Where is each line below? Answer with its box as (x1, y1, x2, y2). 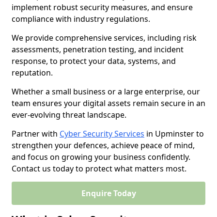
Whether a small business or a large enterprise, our (12, 86, 200, 97)
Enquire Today (81, 188, 136, 199)
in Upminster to (144, 128, 204, 139)
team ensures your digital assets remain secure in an (12, 98, 205, 108)
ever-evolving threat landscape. (12, 109, 126, 120)
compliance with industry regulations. (12, 14, 150, 24)
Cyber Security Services (60, 128, 144, 139)
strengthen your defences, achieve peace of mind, (12, 140, 195, 151)
